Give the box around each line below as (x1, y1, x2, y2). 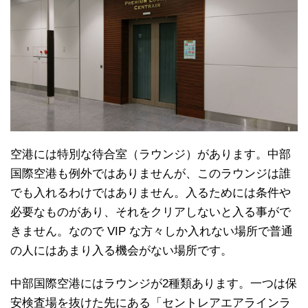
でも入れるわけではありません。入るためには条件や (10, 186, 291, 200)
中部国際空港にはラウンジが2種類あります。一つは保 (10, 277, 297, 291)
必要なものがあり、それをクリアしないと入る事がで (10, 206, 291, 219)
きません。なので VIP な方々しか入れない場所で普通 (10, 225, 293, 239)
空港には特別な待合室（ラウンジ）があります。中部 (10, 148, 291, 162)
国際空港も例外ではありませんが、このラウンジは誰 (10, 167, 291, 181)
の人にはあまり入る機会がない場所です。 (10, 244, 232, 258)
